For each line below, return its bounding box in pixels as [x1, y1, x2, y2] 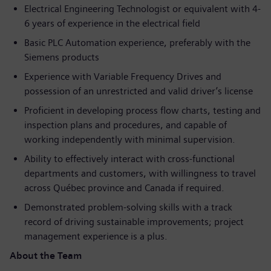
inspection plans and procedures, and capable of [24, 119, 227, 131]
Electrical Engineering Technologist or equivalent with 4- [24, 3, 261, 15]
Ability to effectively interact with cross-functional [24, 153, 235, 165]
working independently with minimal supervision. [24, 134, 235, 145]
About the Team [10, 250, 82, 261]
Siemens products [24, 51, 99, 63]
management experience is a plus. [24, 230, 168, 242]
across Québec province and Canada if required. [24, 182, 224, 194]
